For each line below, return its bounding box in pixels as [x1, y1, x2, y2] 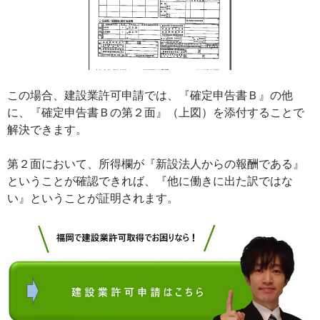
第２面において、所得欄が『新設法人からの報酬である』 [7, 158, 304, 170]
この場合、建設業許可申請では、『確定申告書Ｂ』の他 [7, 89, 293, 101]
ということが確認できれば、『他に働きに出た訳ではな [7, 175, 293, 187]
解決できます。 [7, 124, 87, 136]
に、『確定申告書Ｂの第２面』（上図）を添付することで [7, 106, 304, 119]
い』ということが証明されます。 [7, 192, 179, 204]
